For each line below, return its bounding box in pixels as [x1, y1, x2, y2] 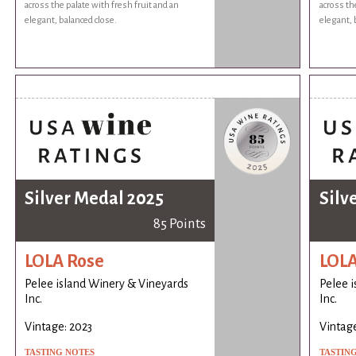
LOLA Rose [25, 252, 105, 272]
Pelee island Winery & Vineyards [25, 277, 189, 290]
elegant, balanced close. [25, 15, 118, 26]
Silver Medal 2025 [25, 188, 164, 208]
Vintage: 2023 [25, 319, 93, 333]
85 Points [153, 215, 206, 231]
